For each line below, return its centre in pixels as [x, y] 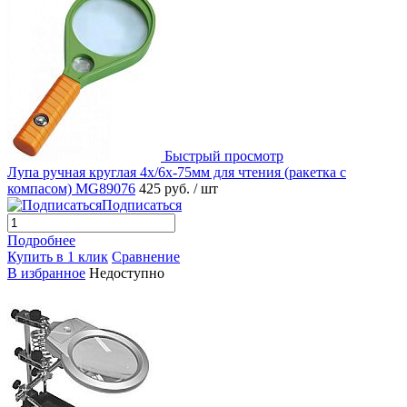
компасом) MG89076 [71, 188]
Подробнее [41, 240]
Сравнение [146, 256]
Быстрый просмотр [224, 155]
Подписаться [142, 204]
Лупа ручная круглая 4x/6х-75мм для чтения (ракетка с [177, 172]
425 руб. [166, 188]
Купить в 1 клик [58, 256]
